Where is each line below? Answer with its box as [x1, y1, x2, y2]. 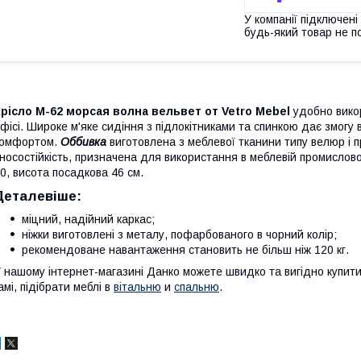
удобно [293, 104, 333, 118]
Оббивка [60, 135, 106, 148]
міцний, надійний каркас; [22, 212, 155, 226]
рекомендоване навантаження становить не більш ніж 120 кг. [22, 243, 349, 256]
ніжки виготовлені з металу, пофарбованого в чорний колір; [22, 227, 337, 241]
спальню [174, 280, 219, 293]
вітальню [114, 280, 161, 293]
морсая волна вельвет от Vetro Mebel [66, 104, 293, 118]
